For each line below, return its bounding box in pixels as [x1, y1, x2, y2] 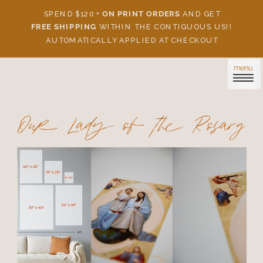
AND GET [180, 9, 220, 18]
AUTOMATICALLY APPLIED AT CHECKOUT [45, 36, 218, 45]
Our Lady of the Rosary [19, 114, 245, 139]
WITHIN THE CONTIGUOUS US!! [96, 23, 233, 32]
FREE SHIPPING [31, 23, 97, 32]
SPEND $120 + [43, 9, 102, 18]
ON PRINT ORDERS [102, 9, 181, 18]
